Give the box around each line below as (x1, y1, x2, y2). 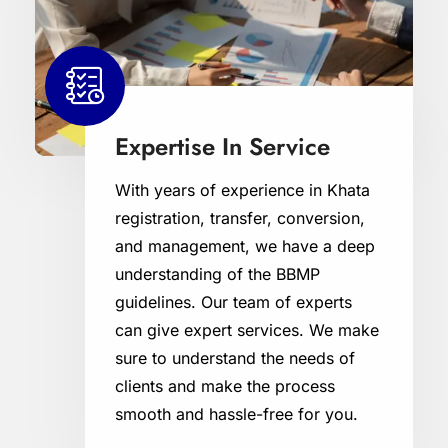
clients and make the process (115, 375, 335, 396)
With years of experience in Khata (115, 179, 370, 200)
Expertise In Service (115, 128, 330, 164)
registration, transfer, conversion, (115, 207, 365, 228)
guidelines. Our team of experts (115, 291, 352, 312)
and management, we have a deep (115, 235, 375, 256)
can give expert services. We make (115, 319, 379, 340)
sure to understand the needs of (115, 347, 355, 368)
